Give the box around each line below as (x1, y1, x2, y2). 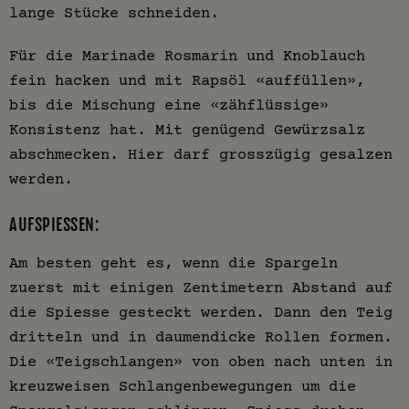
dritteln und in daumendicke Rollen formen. (9, 328, 393, 346)
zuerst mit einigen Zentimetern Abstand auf (9, 278, 393, 297)
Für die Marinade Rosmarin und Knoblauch (9, 47, 365, 65)
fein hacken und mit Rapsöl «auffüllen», (9, 71, 365, 89)
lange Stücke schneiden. (9, 4, 219, 22)
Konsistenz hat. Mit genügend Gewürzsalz (9, 121, 365, 139)
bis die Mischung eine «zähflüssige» (9, 96, 329, 114)
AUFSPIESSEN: (9, 215, 99, 236)
